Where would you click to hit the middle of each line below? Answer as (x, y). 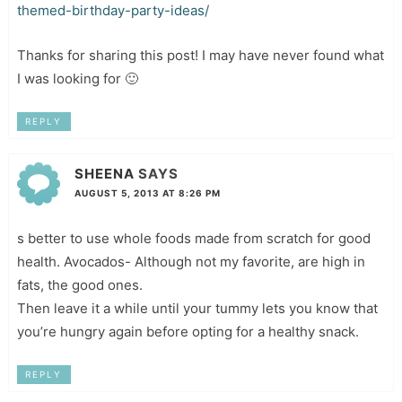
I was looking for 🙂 (77, 78)
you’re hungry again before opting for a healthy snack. (188, 331)
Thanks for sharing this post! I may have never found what (200, 55)
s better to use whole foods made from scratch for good (193, 238)
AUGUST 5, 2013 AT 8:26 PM (147, 192)
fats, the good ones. (79, 284)
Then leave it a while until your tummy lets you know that (197, 308)
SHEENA (104, 173)
